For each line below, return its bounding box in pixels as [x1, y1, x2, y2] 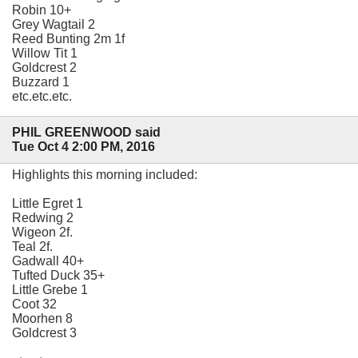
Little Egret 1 [12, 197, 83, 211]
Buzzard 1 [12, 74, 70, 89]
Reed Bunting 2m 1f [12, 31, 125, 46]
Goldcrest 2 [12, 60, 77, 74]
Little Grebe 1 [12, 283, 88, 297]
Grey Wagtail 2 [12, 17, 95, 31]
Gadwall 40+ [12, 254, 84, 268]
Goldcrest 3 [12, 326, 77, 340]
